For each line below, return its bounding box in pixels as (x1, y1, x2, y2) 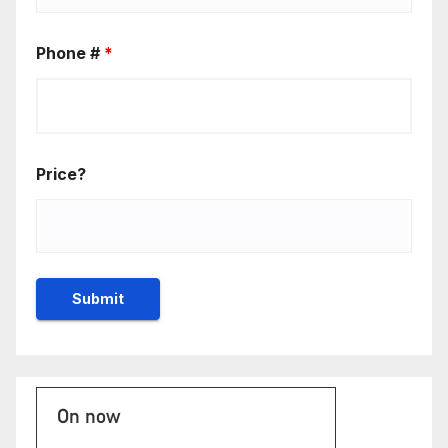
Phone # (36, 43, 104, 64)
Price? (36, 164, 86, 185)
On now (57, 404, 120, 429)
